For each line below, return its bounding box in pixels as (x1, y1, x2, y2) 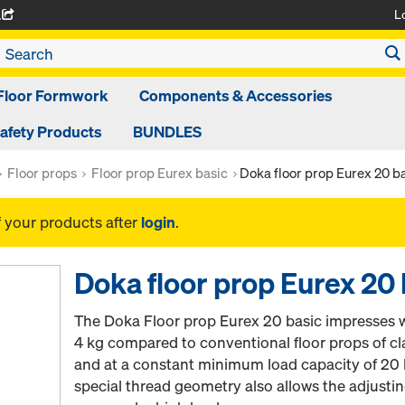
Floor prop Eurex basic (91, 164, 228, 182)
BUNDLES (133, 121, 202, 142)
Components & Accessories (139, 85, 333, 106)
